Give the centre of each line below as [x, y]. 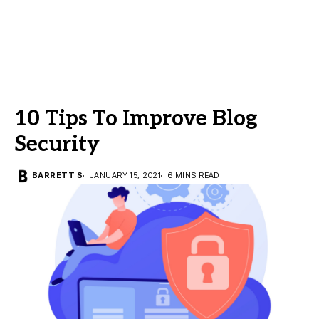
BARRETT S [57, 175]
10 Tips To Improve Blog [136, 119]
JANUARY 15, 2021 [125, 175]
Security [57, 145]
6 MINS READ [194, 175]
